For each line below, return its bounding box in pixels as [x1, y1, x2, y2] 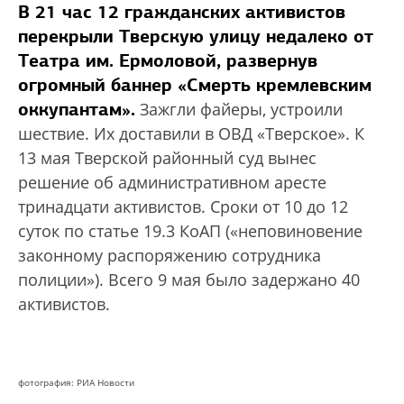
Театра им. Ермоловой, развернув [18, 49, 317, 73]
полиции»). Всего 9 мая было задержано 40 [18, 269, 360, 291]
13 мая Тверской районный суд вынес [18, 147, 317, 170]
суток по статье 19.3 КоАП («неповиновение [18, 220, 363, 243]
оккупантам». [18, 97, 135, 122]
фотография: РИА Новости [18, 376, 134, 390]
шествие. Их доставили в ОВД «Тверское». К [18, 123, 364, 145]
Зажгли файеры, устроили [135, 98, 343, 121]
